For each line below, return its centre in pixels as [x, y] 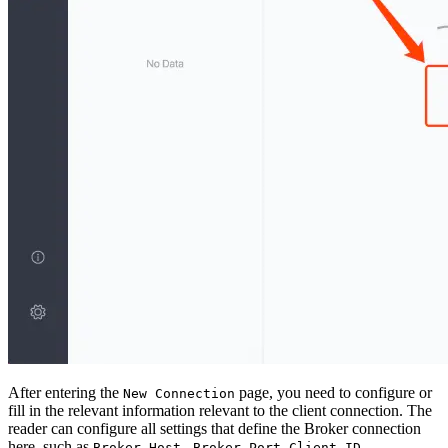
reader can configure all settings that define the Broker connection [214, 428]
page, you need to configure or [333, 392]
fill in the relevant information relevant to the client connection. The [220, 410]
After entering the [65, 392]
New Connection [179, 393]
